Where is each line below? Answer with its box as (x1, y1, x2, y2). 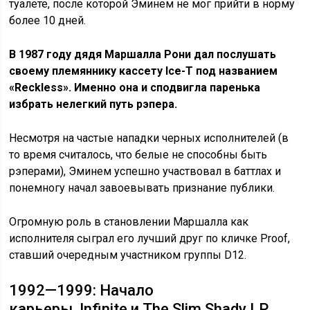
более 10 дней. (9, 13, 86, 27)
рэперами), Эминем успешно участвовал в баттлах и (9, 164, 282, 178)
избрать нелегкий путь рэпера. (9, 97, 178, 111)
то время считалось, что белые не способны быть (9, 147, 268, 161)
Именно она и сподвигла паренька (74, 80, 261, 94)
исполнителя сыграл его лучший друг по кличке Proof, (9, 231, 291, 245)
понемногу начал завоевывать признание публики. (9, 181, 275, 194)
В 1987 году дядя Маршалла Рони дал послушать (9, 47, 277, 61)
